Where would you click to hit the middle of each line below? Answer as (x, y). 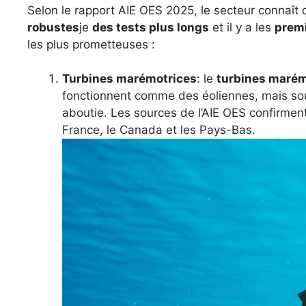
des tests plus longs (151, 27)
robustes (53, 27)
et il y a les (242, 27)
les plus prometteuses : (91, 44)
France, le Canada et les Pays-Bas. (159, 130)
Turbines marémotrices (129, 79)
